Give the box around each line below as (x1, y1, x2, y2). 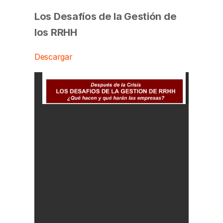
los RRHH (34, 25, 77, 38)
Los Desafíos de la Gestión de (34, 9, 177, 22)
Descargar (34, 51, 73, 62)
